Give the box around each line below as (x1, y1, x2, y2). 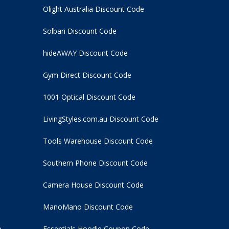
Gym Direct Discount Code (42, 70, 131, 80)
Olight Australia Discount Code (42, 4, 144, 14)
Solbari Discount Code (42, 26, 117, 36)
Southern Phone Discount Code (42, 158, 148, 168)
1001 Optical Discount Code (42, 92, 135, 102)
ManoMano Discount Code (42, 202, 133, 212)
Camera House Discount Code (42, 180, 144, 190)
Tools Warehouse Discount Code (42, 136, 153, 146)
